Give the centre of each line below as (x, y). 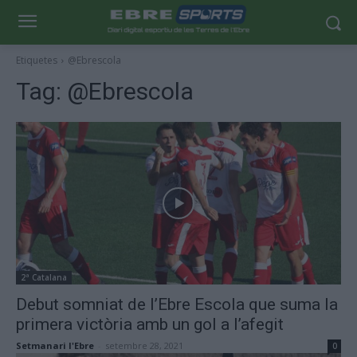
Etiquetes (37, 60)
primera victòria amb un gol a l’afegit (150, 324)
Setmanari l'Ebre (55, 345)
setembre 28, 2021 (144, 345)
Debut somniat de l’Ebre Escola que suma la (177, 304)
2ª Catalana (44, 277)
